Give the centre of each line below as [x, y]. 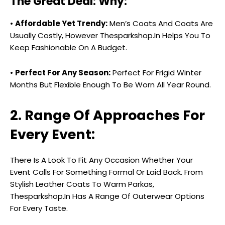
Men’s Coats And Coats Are [160, 24]
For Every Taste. [39, 208]
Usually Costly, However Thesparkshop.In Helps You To [110, 36]
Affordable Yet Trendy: [61, 24]
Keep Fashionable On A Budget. [69, 48]
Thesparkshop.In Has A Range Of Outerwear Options [107, 196]
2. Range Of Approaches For [107, 116]
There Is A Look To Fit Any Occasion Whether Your [101, 160]
